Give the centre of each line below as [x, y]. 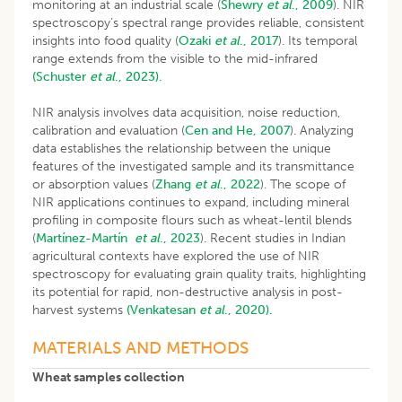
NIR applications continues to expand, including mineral [191, 202]
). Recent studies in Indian [273, 238]
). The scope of [303, 184]
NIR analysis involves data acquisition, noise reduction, [186, 112]
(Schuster [61, 76]
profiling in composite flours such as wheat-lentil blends [192, 220]
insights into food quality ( [105, 40]
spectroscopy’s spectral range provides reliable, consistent [198, 22]
